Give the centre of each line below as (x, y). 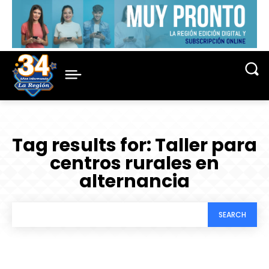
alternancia (134, 182)
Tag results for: (83, 146)
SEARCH (232, 214)
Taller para (206, 146)
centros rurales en (134, 164)
